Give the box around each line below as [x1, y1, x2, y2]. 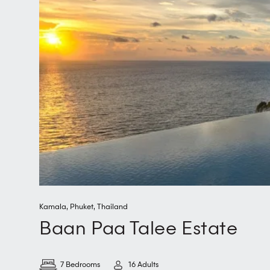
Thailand [97, 204, 128, 212]
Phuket [70, 204, 93, 212]
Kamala [39, 204, 66, 212]
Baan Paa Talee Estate [39, 221, 238, 239]
